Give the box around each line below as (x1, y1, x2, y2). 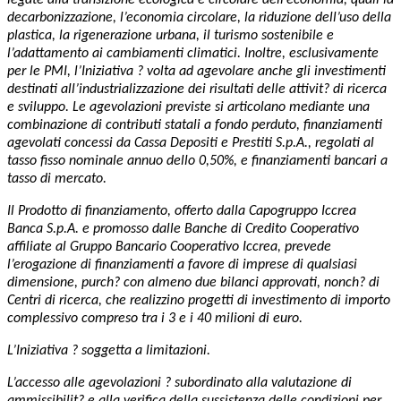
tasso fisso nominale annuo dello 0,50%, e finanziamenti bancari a (7, 153, 388, 168)
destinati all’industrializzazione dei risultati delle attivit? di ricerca (7, 81, 387, 97)
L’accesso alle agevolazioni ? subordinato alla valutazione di (7, 375, 352, 390)
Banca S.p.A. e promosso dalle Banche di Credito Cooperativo (7, 221, 359, 236)
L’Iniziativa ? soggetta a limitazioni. (7, 343, 210, 358)
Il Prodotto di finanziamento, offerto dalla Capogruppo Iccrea (7, 203, 356, 218)
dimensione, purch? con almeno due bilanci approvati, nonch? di (7, 275, 380, 290)
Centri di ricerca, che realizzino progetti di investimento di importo (7, 293, 390, 308)
